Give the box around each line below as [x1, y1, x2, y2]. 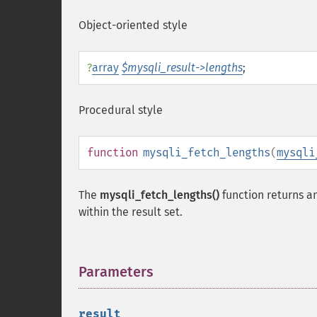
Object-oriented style [79, 18, 188, 32]
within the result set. [79, 205, 183, 219]
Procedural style [79, 103, 163, 117]
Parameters [79, 263, 154, 280]
